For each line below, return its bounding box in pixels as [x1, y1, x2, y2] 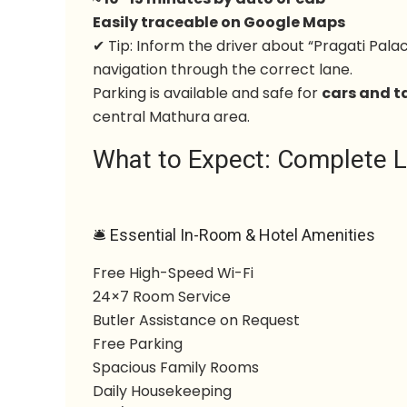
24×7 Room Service [93, 286, 232, 307]
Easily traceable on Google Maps [93, 12, 346, 33]
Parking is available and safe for [93, 83, 323, 104]
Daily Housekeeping [93, 381, 233, 402]
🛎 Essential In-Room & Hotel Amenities [93, 225, 376, 244]
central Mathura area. [93, 106, 251, 127]
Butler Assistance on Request [93, 310, 301, 331]
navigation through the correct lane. [93, 59, 353, 80]
